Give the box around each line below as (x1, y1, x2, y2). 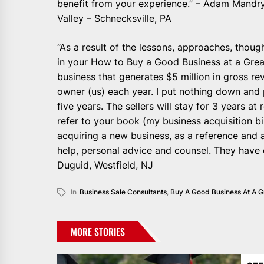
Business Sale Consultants (80, 187, 167, 197)
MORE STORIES (71, 225, 125, 239)
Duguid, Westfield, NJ (57, 159, 153, 171)
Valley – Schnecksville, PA (57, 12, 174, 25)
